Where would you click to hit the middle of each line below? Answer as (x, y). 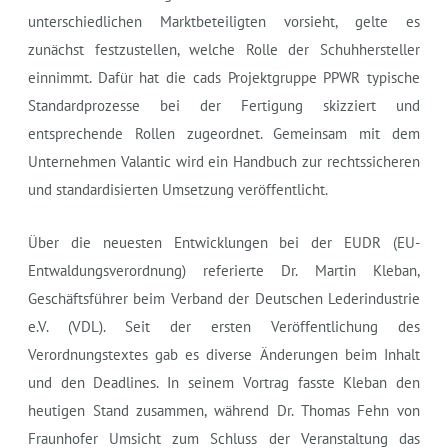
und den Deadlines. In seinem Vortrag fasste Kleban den (224, 382)
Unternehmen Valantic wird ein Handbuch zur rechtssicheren (224, 161)
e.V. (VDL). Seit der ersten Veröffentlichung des (224, 326)
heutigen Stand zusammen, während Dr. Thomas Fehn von (224, 410)
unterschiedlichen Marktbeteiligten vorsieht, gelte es (224, 21)
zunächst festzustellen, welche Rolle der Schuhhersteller (224, 49)
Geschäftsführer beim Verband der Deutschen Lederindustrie (224, 298)
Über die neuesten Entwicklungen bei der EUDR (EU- (224, 242)
